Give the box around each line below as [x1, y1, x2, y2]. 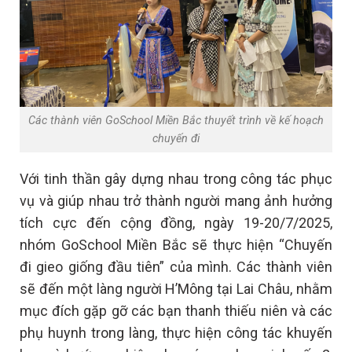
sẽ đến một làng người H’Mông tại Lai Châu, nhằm [20, 280, 332, 297]
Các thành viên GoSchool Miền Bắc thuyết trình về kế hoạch [28, 114, 324, 128]
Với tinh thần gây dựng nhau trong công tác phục [20, 170, 332, 187]
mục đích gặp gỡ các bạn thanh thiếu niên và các [20, 302, 332, 319]
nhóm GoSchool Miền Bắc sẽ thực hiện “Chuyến [20, 236, 332, 253]
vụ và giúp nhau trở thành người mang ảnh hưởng [20, 192, 332, 209]
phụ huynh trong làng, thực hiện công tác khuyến [20, 324, 332, 341]
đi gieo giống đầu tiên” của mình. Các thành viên [20, 258, 332, 275]
